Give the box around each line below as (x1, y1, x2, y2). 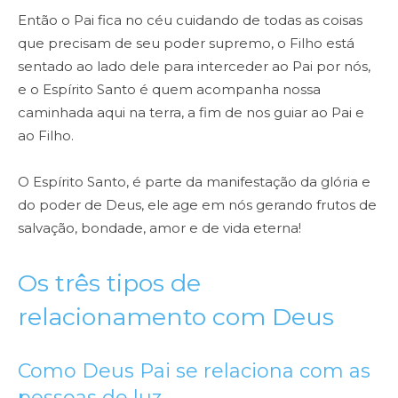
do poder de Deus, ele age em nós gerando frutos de (18, 196, 377, 214)
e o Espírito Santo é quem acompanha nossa (18, 81, 321, 99)
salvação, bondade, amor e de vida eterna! (18, 219, 301, 237)
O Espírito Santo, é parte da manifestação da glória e (18, 173, 370, 191)
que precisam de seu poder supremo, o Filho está (18, 35, 354, 52)
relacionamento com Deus (18, 302, 340, 332)
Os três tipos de (18, 268, 201, 298)
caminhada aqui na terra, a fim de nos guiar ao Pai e (18, 104, 364, 122)
